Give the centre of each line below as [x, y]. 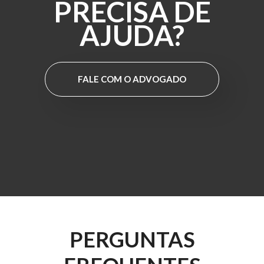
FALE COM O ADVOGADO [132, 79]
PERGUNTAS [132, 239]
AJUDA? [132, 35]
